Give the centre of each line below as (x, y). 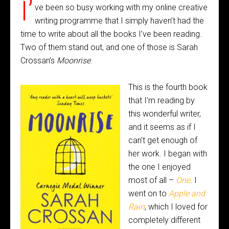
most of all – (152, 180)
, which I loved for (176, 207)
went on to (148, 193)
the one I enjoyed (159, 167)
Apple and (187, 193)
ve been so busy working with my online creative (121, 7)
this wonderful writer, (165, 114)
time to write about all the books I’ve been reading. (111, 34)
